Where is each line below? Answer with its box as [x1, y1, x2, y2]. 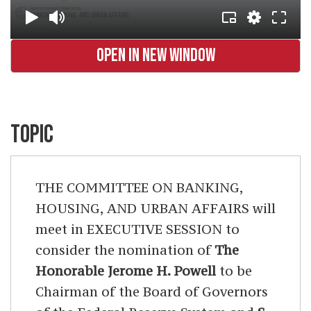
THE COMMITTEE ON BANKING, [35, 179, 243, 196]
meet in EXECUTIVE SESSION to [35, 221, 239, 238]
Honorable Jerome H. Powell [35, 262, 216, 280]
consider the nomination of [35, 242, 215, 259]
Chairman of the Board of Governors [35, 283, 268, 301]
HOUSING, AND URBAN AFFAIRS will [35, 200, 276, 217]
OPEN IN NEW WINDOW [96, 45, 215, 67]
